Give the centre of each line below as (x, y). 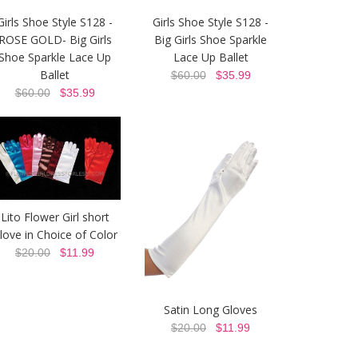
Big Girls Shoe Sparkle (211, 40)
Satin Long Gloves (211, 310)
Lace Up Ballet (211, 58)
